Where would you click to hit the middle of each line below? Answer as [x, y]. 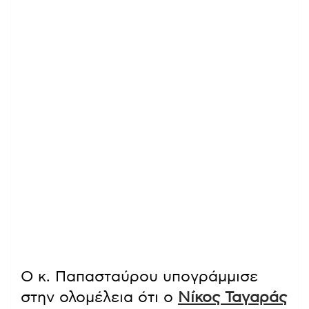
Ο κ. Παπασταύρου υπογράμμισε [139, 276]
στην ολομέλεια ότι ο [99, 297]
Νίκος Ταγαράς [232, 297]
